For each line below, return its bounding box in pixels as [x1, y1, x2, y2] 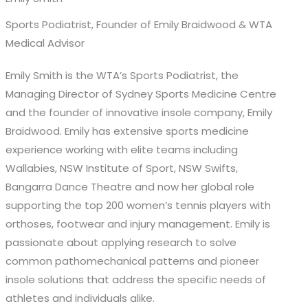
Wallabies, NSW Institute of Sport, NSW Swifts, [5, 160, 239, 175]
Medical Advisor [5, 35, 85, 50]
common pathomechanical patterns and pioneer [5, 253, 260, 268]
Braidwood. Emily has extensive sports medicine [5, 123, 250, 138]
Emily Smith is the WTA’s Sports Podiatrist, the [5, 67, 239, 82]
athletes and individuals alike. [5, 290, 155, 305]
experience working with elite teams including [5, 142, 239, 157]
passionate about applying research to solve [5, 234, 237, 250]
